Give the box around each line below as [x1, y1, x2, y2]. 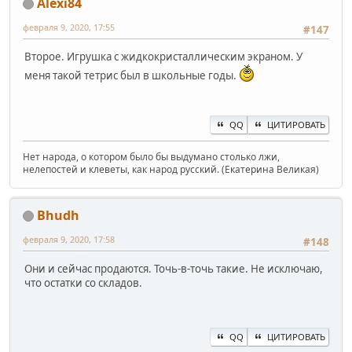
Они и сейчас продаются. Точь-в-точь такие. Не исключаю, [24, 261, 323, 276]
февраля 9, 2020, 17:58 [23, 233, 115, 245]
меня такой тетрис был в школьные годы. [24, 68, 239, 82]
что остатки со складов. [24, 275, 142, 290]
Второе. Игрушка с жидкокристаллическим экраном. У [24, 49, 302, 64]
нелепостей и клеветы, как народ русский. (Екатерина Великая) [23, 162, 319, 176]
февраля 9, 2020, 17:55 [23, 20, 115, 33]
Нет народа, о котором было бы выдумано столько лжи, [23, 149, 280, 163]
